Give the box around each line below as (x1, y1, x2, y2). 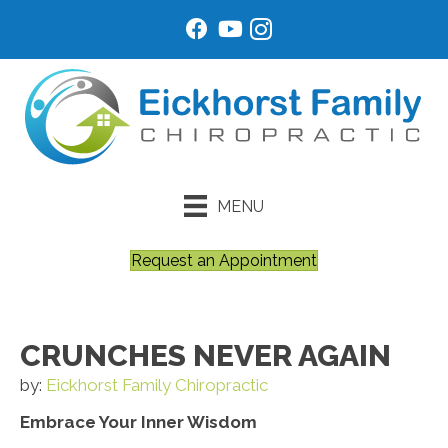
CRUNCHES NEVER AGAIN (20, 338, 391, 374)
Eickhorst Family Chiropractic (46, 375, 268, 396)
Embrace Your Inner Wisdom (20, 412, 257, 433)
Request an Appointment (131, 251, 317, 271)
